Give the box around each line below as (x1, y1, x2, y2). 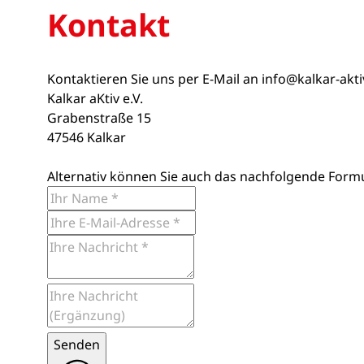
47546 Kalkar (46, 128, 126, 146)
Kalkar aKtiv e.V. (46, 89, 143, 107)
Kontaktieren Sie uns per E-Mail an (46, 69, 262, 88)
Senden (53, 335, 100, 353)
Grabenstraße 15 (46, 108, 151, 127)
